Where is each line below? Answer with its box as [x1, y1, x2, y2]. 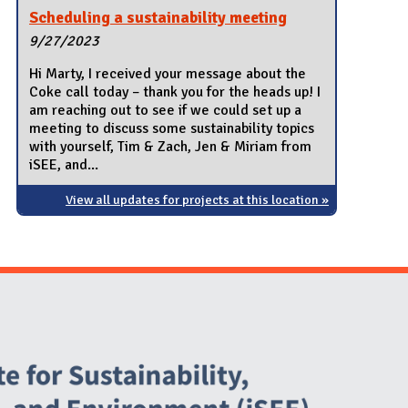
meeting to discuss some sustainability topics [29, 118, 315, 138]
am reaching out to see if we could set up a [29, 100, 302, 119]
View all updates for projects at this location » [66, 190, 330, 208]
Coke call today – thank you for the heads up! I [29, 82, 321, 101]
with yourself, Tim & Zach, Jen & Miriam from [29, 137, 312, 156]
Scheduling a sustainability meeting [29, 7, 288, 28]
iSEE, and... [29, 155, 99, 174]
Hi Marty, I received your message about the [29, 64, 307, 83]
